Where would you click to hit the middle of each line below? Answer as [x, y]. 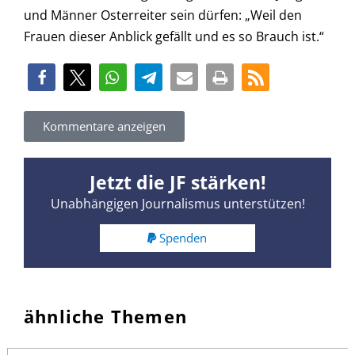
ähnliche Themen [105, 316]
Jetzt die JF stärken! [177, 182]
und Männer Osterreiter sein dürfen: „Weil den [163, 15]
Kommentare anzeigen [104, 126]
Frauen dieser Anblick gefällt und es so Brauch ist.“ [174, 37]
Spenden [183, 237]
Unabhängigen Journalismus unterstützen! [177, 203]
